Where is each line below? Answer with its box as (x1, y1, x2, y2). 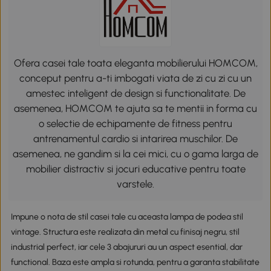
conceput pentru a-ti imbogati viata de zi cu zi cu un (19, 72, 252, 85)
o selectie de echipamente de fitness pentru (39, 117, 232, 130)
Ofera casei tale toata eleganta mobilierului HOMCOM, (13, 57, 258, 70)
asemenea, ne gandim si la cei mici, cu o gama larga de (13, 148, 258, 160)
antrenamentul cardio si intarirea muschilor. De (33, 132, 238, 145)
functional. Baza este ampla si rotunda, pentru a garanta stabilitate (10, 256, 260, 267)
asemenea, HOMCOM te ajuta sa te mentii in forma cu (14, 102, 257, 115)
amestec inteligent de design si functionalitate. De (25, 87, 246, 100)
